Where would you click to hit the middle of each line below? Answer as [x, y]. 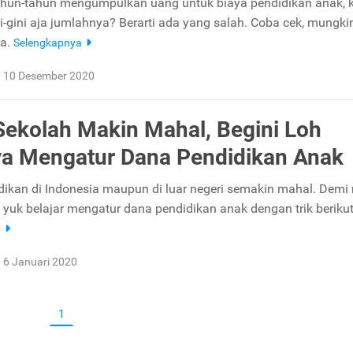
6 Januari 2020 [40, 262]
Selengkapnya [49, 43]
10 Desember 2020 [49, 76]
